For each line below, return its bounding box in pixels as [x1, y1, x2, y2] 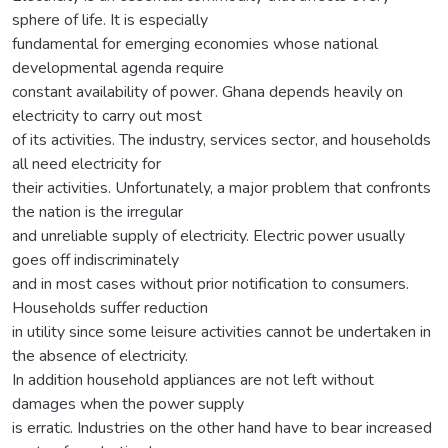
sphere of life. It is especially [12, 8, 208, 31]
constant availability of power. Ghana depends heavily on [12, 80, 403, 103]
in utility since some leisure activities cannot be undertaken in [12, 320, 431, 343]
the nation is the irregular [12, 200, 183, 223]
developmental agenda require [12, 56, 224, 79]
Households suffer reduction [12, 296, 208, 319]
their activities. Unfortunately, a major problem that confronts [12, 176, 431, 199]
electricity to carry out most [12, 104, 202, 127]
